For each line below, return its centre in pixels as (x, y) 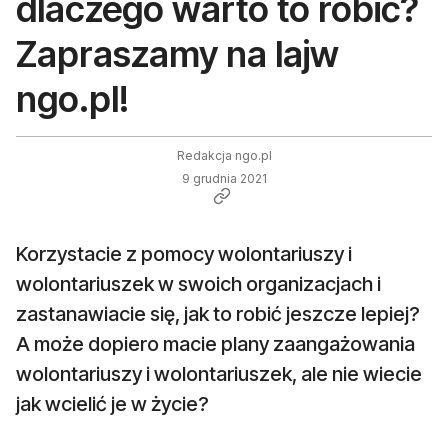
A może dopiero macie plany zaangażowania (215, 344)
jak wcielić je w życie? (112, 404)
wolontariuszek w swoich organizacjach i (198, 284)
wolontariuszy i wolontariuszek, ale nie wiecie (219, 374)
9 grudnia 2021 (224, 179)
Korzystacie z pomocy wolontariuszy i (184, 254)
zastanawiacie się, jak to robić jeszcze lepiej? (218, 314)
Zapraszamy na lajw (177, 54)
